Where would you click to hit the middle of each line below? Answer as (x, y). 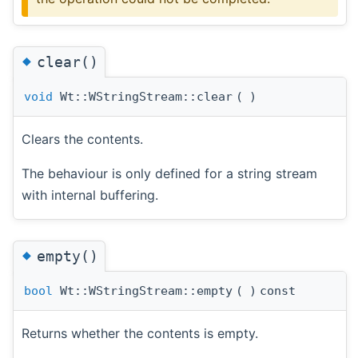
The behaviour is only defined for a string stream (169, 173)
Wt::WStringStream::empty (143, 291)
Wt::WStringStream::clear (143, 96)
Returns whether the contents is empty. (140, 334)
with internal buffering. (90, 195)
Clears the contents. (82, 139)
